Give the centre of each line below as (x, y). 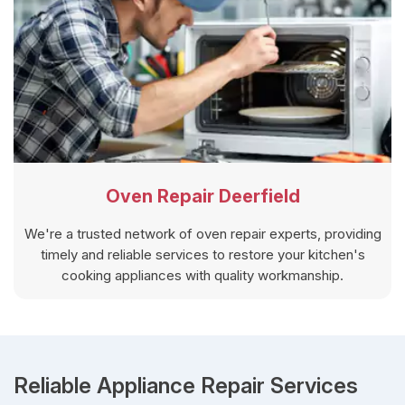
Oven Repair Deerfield (202, 196)
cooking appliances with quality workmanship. (202, 275)
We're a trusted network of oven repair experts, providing (202, 233)
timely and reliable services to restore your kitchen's (202, 254)
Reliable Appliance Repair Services (186, 385)
